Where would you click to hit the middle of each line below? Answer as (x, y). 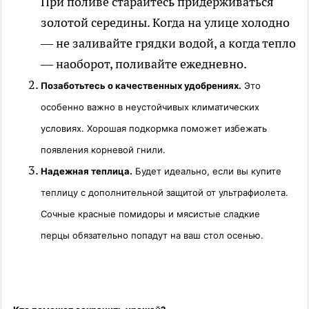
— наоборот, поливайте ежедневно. (145, 64)
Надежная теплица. (87, 171)
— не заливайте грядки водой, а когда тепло (168, 43)
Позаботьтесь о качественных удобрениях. (141, 86)
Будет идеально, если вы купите (207, 171)
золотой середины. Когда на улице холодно (165, 23)
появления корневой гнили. (103, 150)
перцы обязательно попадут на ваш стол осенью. (152, 236)
